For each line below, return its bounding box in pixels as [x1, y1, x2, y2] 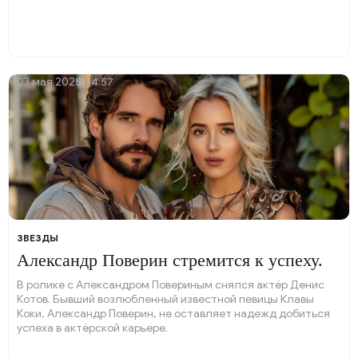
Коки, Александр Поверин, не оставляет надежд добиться [17, 307, 330, 320]
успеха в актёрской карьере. [17, 321, 168, 335]
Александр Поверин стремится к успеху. [17, 250, 323, 270]
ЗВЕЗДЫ [17, 232, 58, 244]
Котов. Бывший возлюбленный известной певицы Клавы [17, 292, 314, 306]
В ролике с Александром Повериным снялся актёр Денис [17, 278, 324, 292]
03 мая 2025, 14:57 [17, 75, 113, 89]
